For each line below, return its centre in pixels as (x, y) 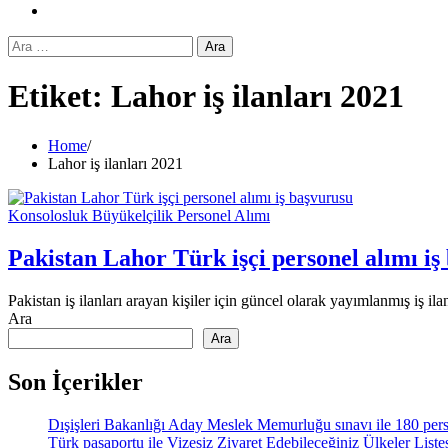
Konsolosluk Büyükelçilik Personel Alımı (139, 215)
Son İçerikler (75, 381)
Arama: (30, 43)
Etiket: (59, 96)
